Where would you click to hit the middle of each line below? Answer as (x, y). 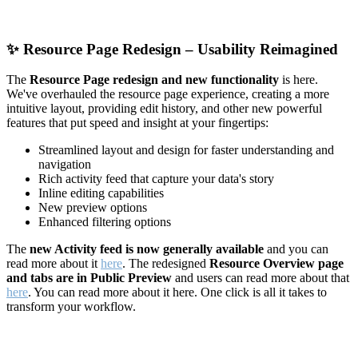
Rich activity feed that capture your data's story (156, 179)
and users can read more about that (261, 278)
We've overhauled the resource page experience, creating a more (168, 94)
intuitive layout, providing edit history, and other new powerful (164, 109)
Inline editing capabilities (101, 193)
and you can (296, 249)
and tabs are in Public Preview (89, 278)
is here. (300, 80)
